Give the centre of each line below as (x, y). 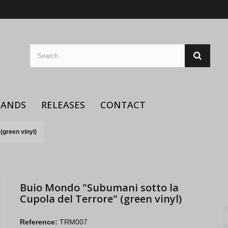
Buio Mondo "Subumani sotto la (99, 188)
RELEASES (63, 105)
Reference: (38, 222)
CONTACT (123, 105)
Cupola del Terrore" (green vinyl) (101, 199)
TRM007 (73, 222)
